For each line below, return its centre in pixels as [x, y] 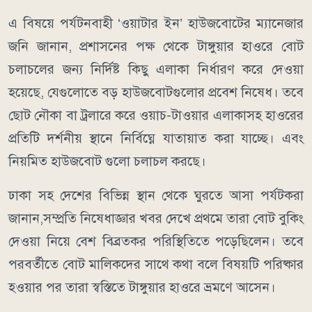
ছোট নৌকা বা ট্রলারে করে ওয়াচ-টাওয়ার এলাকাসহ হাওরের [156, 115]
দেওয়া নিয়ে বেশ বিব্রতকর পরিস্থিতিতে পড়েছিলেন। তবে [156, 241]
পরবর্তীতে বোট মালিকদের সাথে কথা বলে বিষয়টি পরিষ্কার [156, 264]
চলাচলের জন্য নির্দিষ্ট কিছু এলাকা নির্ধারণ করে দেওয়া [156, 69]
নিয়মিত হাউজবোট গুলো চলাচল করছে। [107, 161]
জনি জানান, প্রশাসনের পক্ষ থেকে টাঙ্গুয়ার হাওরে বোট [156, 46]
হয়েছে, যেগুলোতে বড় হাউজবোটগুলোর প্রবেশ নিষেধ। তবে [156, 92]
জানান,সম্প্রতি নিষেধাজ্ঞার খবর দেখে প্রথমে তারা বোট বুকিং [156, 218]
